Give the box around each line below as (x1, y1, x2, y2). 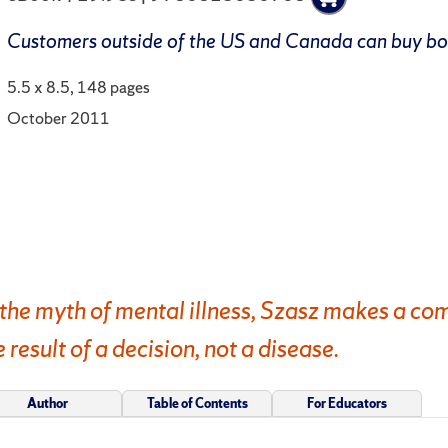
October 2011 (7, 106, 111, 129)
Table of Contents (146, 394, 248, 412)
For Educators (307, 394, 387, 412)
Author (26, 394, 68, 412)
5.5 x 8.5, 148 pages (7, 75, 151, 98)
